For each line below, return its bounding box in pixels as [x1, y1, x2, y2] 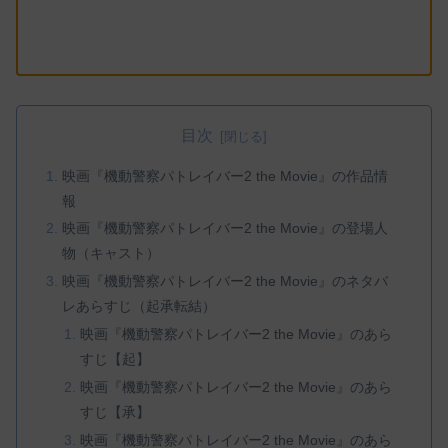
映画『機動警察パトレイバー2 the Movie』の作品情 [62, 167, 389, 184]
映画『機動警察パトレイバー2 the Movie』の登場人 [62, 220, 389, 237]
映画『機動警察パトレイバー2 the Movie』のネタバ [62, 273, 389, 290]
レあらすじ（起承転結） [62, 298, 217, 315]
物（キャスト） [62, 245, 161, 262]
